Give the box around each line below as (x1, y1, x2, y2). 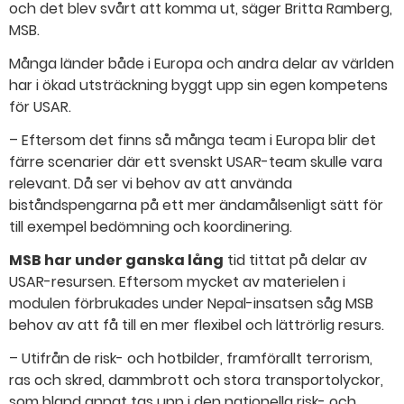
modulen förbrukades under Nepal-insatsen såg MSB (9, 292, 373, 314)
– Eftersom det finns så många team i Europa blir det (9, 130, 376, 151)
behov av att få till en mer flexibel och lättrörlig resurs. (9, 314, 384, 335)
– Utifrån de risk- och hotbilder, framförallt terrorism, (9, 347, 372, 369)
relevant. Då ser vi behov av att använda (9, 173, 292, 195)
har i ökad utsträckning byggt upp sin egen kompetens (9, 75, 388, 96)
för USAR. (9, 96, 71, 118)
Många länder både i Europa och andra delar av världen (9, 53, 394, 75)
